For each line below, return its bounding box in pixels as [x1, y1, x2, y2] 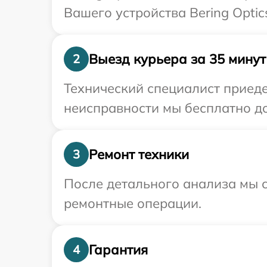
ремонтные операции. [64, 195, 201, 212]
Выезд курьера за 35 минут [89, 50, 266, 67]
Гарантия [89, 241, 148, 258]
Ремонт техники [89, 145, 189, 163]
